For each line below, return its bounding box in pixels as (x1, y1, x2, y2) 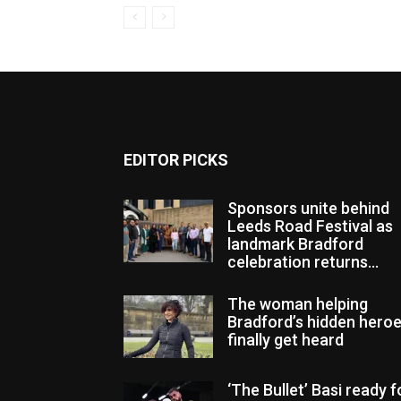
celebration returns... (227, 252, 379, 271)
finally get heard (227, 329, 344, 349)
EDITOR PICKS (124, 149, 228, 169)
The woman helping (227, 294, 368, 313)
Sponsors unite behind (227, 198, 389, 218)
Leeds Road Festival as (227, 216, 393, 235)
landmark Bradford (227, 234, 363, 253)
